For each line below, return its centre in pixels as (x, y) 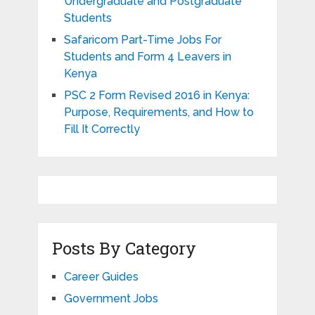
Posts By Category (124, 248)
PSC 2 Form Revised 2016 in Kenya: (156, 95)
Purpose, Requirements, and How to (159, 112)
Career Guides (101, 276)
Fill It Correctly (102, 129)
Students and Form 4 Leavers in (147, 56)
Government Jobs (111, 298)
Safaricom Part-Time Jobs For (142, 39)
